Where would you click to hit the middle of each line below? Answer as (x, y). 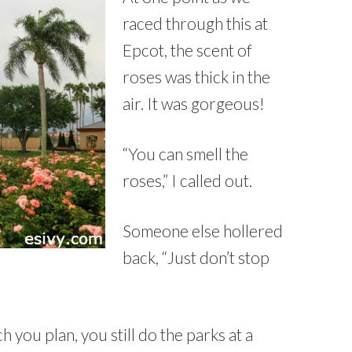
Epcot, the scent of (187, 49)
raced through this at (195, 23)
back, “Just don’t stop (196, 257)
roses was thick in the (196, 76)
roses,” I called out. (187, 180)
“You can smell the (185, 153)
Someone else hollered (203, 230)
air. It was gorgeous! (194, 103)
